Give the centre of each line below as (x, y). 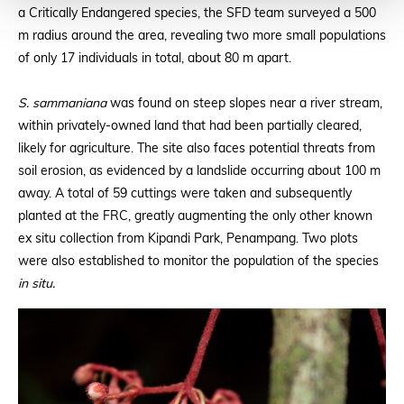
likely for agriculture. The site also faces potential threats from (197, 149)
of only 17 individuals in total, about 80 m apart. (155, 59)
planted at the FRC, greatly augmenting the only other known (195, 216)
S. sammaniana (62, 104)
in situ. (37, 284)
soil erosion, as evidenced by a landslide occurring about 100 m (199, 171)
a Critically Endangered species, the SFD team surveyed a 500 (197, 14)
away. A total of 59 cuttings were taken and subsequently (185, 194)
